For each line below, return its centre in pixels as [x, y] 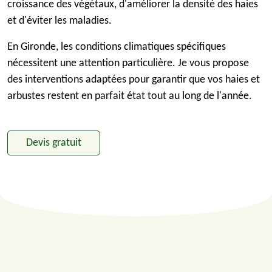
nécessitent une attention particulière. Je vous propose [128, 63]
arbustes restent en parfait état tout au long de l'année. [130, 96]
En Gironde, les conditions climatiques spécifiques [117, 47]
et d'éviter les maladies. [59, 21]
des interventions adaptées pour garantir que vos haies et [134, 80]
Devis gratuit [54, 143]
